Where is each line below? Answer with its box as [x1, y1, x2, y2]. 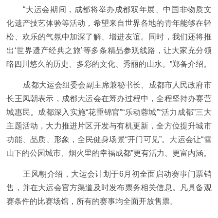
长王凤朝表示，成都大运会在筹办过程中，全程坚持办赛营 [6, 94, 212, 103]
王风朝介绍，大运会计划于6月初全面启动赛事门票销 [23, 170, 212, 179]
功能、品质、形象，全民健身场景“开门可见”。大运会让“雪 [6, 135, 212, 144]
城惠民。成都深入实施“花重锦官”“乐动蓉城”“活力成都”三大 [6, 108, 212, 117]
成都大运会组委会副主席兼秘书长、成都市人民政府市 [23, 81, 212, 90]
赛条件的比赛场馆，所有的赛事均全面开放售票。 [6, 197, 178, 206]
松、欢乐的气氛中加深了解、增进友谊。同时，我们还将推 [6, 33, 212, 41]
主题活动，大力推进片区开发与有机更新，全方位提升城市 [6, 122, 212, 130]
